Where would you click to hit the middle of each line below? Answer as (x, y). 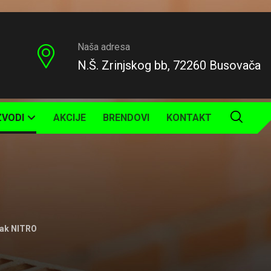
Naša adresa (103, 47)
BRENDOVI (126, 118)
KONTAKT (189, 118)
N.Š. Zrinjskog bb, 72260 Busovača (169, 65)
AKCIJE (70, 118)
